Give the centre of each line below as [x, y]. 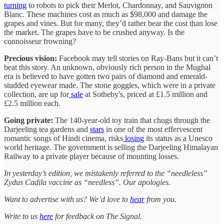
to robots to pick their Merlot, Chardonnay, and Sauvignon [119, 5]
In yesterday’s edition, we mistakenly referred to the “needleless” [106, 173]
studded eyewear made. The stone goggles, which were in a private [110, 85]
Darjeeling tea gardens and [47, 129]
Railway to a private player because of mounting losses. [91, 156]
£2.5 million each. [32, 103]
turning [15, 5]
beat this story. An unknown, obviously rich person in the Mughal [107, 67]
